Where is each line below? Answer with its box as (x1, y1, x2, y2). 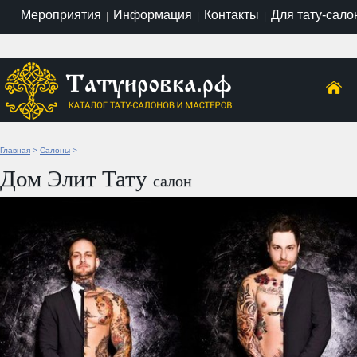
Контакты (203, 7, 259, 22)
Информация (112, 7, 192, 22)
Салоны (40, 145, 70, 155)
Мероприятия (20, 7, 101, 22)
